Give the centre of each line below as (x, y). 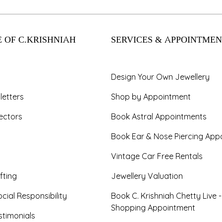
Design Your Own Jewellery (160, 77)
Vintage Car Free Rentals (157, 156)
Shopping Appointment (153, 208)
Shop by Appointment (151, 97)
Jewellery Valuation (147, 176)
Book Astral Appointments (159, 116)
